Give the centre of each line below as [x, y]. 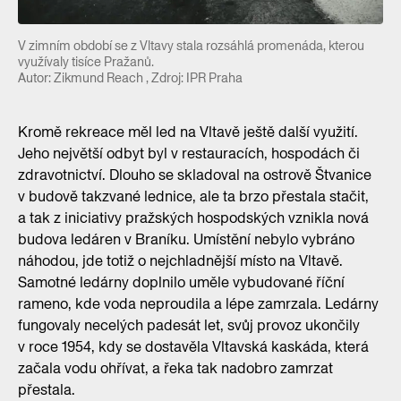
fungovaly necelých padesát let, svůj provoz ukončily [189, 325]
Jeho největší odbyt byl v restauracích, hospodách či [189, 153]
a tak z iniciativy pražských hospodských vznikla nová [193, 218]
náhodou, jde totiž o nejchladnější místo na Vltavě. [180, 260]
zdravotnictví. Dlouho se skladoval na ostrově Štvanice [195, 175]
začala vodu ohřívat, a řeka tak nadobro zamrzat [175, 368]
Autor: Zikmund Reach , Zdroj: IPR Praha [130, 77]
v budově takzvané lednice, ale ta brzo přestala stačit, [193, 196]
